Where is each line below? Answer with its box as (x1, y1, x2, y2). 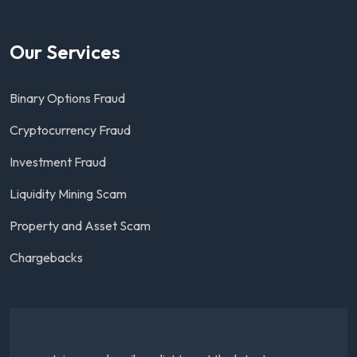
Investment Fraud (10, 154, 106, 171)
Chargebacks (10, 249, 83, 266)
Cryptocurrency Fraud (10, 122, 131, 139)
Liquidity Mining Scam (10, 186, 127, 202)
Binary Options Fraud (10, 90, 125, 107)
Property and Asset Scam (10, 218, 151, 234)
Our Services (10, 40, 120, 65)
